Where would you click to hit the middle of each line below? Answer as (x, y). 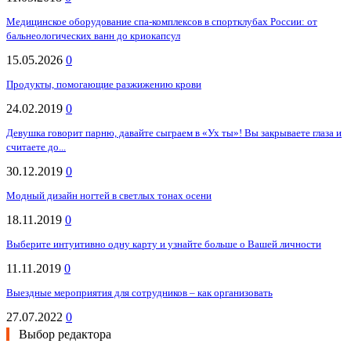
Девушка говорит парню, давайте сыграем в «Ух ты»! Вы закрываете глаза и (174, 133)
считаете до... (36, 147)
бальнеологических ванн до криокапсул (93, 36)
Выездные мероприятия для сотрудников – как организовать (139, 293)
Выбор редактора (65, 335)
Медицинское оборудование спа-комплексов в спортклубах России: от (162, 22)
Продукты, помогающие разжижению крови (104, 85)
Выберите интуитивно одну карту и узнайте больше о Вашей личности (164, 244)
